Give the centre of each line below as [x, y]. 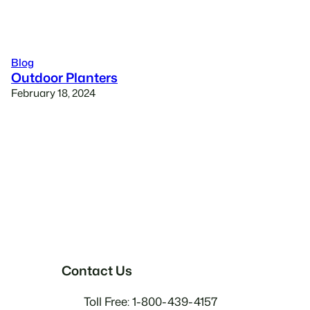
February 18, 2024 [53, 93]
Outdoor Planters [64, 78]
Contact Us [97, 270]
